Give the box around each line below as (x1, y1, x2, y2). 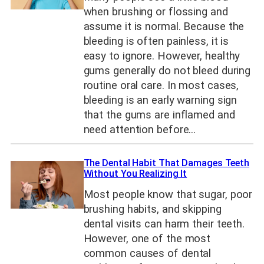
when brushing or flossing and (83, 5, 228, 18)
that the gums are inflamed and (83, 108, 235, 121)
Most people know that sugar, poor (83, 187, 253, 201)
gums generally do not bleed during (83, 64, 251, 77)
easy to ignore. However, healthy (83, 49, 240, 62)
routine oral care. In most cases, (83, 78, 239, 92)
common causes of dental (83, 246, 212, 260)
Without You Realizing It (83, 168, 187, 180)
